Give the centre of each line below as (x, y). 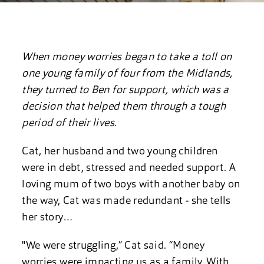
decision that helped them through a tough (124, 107)
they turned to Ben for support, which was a (126, 90)
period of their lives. (71, 123)
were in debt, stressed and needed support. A (129, 168)
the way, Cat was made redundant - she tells (126, 201)
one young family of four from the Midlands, (127, 74)
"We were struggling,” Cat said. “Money (113, 246)
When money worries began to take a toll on (127, 57)
